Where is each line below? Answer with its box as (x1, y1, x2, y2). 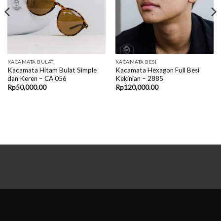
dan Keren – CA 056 (7, 74, 67, 82)
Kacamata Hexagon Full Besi (115, 66, 199, 74)
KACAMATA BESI (115, 59, 157, 65)
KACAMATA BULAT (7, 59, 54, 65)
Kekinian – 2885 (115, 74, 163, 82)
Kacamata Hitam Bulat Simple (7, 66, 97, 74)
